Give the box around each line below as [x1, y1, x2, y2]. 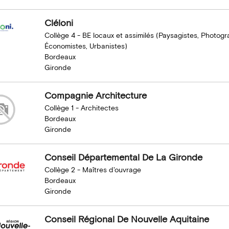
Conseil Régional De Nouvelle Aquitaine [44, 214, 209, 225]
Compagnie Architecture [44, 90, 147, 102]
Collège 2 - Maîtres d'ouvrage [44, 166, 141, 175]
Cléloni [44, 17, 73, 29]
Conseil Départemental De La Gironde [44, 152, 202, 164]
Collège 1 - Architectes [44, 104, 119, 113]
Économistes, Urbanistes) [44, 42, 127, 51]
